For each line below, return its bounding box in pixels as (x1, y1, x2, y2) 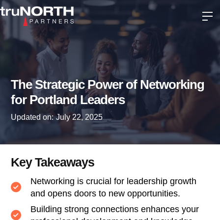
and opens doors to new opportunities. (30, 188, 181, 198)
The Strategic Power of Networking (11, 77, 205, 92)
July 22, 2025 (56, 112, 103, 121)
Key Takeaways (11, 155, 95, 169)
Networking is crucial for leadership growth (30, 176, 197, 186)
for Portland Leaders (11, 92, 125, 107)
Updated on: (11, 112, 54, 121)
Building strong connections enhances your (30, 204, 199, 214)
